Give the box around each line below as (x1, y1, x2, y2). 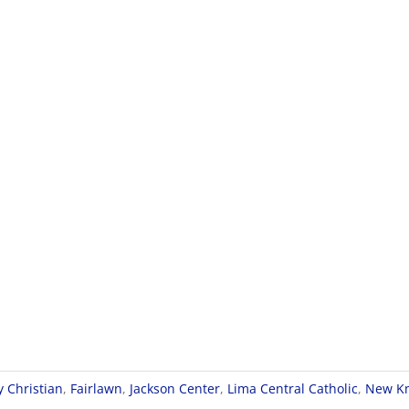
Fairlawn (70, 380, 122, 397)
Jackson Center (130, 380, 220, 397)
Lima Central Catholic (227, 380, 358, 397)
